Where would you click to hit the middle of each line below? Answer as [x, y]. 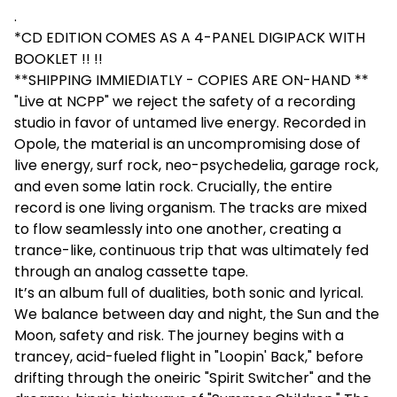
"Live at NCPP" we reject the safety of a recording [185, 102]
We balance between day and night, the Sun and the [197, 315]
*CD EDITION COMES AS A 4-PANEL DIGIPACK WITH [190, 38]
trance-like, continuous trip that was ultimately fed [191, 251]
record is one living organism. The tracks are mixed [191, 208]
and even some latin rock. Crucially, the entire [173, 187]
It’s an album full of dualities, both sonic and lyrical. [189, 293]
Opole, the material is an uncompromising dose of [187, 144]
